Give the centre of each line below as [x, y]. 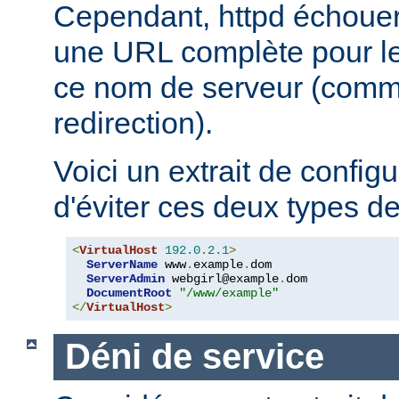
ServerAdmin [126, 278]
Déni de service [194, 357]
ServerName [122, 264]
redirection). [133, 122]
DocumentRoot [129, 293]
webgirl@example [222, 278]
